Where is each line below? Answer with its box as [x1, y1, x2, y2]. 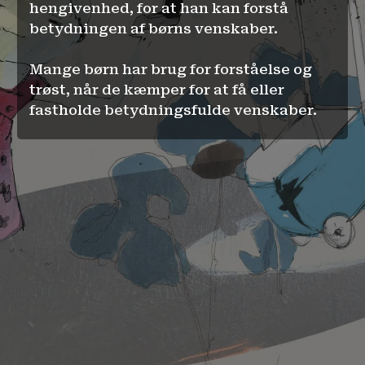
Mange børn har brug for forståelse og [29, 61, 312, 77]
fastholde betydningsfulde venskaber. [29, 102, 317, 118]
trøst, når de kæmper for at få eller [29, 81, 284, 98]
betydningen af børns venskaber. [29, 20, 278, 37]
